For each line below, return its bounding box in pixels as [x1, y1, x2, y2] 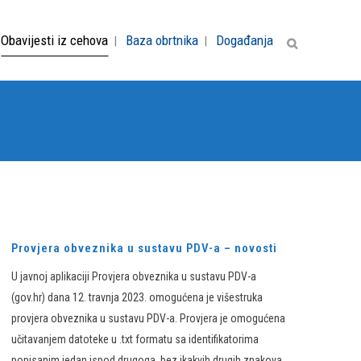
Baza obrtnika [126, 32, 198, 48]
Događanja [216, 32, 273, 48]
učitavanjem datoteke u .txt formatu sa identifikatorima [11, 333, 259, 346]
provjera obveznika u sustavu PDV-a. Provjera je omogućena [11, 312, 285, 325]
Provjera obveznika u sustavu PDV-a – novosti [11, 241, 277, 255]
